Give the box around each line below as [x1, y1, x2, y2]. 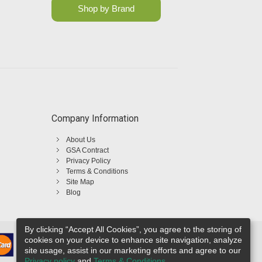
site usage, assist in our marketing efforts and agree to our [25, 245, 241, 255]
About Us [66, 136, 95, 144]
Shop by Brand [77, 4, 135, 14]
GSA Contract [66, 146, 109, 155]
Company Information [51, 113, 139, 125]
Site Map [66, 178, 94, 187]
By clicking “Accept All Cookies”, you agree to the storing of [25, 224, 242, 234]
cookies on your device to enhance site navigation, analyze [25, 235, 242, 244]
